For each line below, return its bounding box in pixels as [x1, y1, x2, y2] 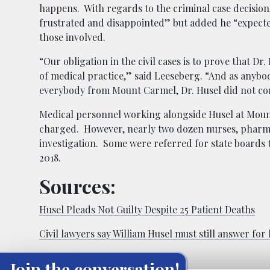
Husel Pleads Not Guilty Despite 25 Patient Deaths [39, 202, 255, 216]
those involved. [39, 30, 105, 43]
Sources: [39, 172, 116, 199]
